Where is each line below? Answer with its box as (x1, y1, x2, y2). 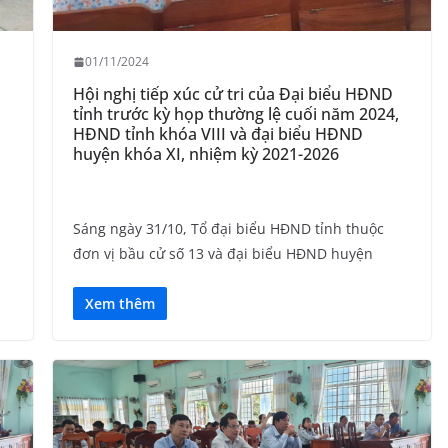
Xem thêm (84, 294, 155, 314)
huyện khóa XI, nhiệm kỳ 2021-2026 (72, 143, 339, 166)
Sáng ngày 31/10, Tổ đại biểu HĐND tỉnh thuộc (72, 219, 384, 239)
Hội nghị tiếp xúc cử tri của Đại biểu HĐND (72, 83, 393, 106)
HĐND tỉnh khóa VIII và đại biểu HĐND (72, 123, 363, 146)
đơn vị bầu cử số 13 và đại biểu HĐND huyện (72, 244, 373, 264)
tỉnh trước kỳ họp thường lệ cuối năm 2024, (72, 103, 399, 126)
